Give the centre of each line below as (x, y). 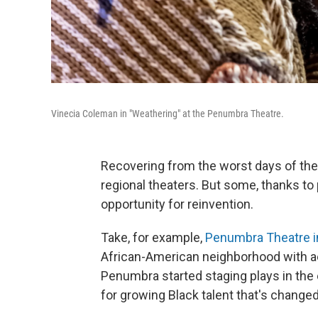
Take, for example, (153, 237)
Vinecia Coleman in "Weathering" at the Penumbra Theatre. (168, 113)
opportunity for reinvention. (177, 204)
